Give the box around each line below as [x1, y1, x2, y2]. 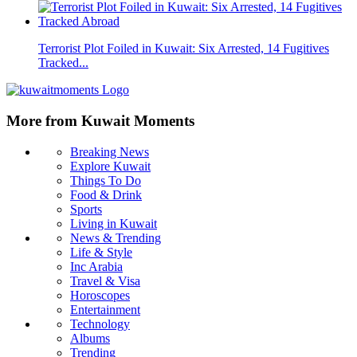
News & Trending [70, 230, 161, 245]
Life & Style [70, 245, 132, 259]
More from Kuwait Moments [6, 112, 194, 130]
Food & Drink [70, 187, 142, 202]
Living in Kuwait [70, 216, 157, 230]
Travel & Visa [70, 273, 140, 288]
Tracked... [38, 56, 88, 70]
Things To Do [70, 173, 141, 187]
